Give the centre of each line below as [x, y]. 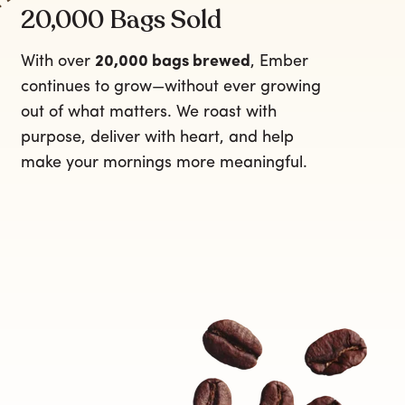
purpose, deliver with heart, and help [157, 138]
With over [57, 62]
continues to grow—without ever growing [170, 87]
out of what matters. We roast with [148, 113]
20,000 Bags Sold [121, 20]
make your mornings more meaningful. [164, 163]
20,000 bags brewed [172, 62]
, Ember [279, 62]
